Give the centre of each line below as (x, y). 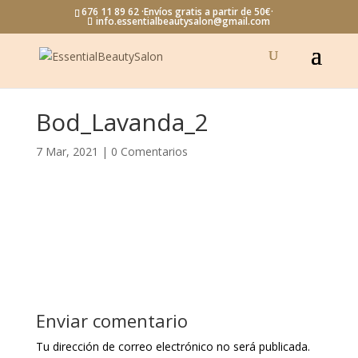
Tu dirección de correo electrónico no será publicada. (173, 346)
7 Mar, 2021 (67, 151)
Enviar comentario (111, 320)
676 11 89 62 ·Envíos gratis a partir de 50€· (177, 12)
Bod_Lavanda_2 (122, 122)
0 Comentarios (149, 151)
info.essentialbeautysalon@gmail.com (183, 21)
